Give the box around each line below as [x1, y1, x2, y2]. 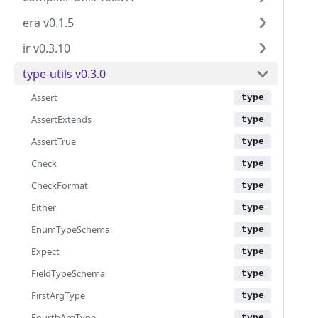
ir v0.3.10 [23, 40, 70, 56]
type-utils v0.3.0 [23, 66, 106, 82]
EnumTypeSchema [31, 223, 110, 236]
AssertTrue [31, 135, 76, 148]
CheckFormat [31, 179, 88, 192]
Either [31, 201, 56, 214]
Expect [31, 245, 60, 258]
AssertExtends [31, 113, 92, 126]
